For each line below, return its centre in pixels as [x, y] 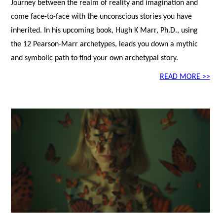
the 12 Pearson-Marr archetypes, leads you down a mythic [105, 45]
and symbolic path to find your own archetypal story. [95, 58]
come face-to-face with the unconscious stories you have [102, 17]
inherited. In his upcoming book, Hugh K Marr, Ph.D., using [105, 31]
